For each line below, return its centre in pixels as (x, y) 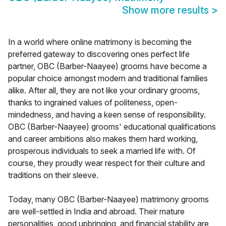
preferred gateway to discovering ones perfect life (99, 54)
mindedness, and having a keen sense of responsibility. (107, 115)
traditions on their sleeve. (53, 175)
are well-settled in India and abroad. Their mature (96, 212)
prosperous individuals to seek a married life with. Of (102, 151)
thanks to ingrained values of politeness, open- (93, 103)
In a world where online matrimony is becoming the (100, 42)
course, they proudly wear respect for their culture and (106, 163)
